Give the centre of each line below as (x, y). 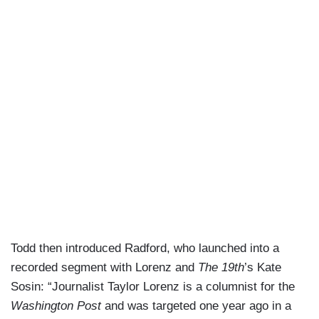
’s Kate (263, 268)
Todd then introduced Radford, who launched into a (145, 249)
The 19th (221, 268)
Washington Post (58, 306)
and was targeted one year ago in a (198, 306)
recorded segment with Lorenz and (104, 268)
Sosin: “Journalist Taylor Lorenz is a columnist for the (153, 287)
